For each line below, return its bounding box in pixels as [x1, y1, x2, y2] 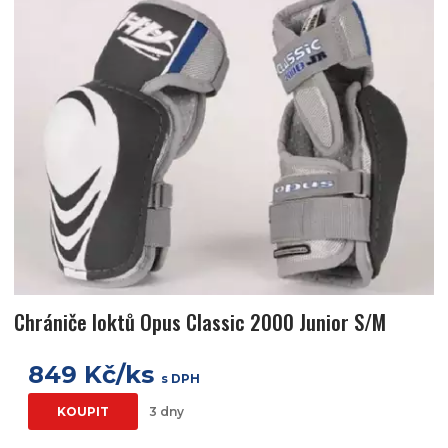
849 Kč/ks [28, 360, 161, 390]
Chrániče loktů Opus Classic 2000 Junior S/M [14, 306, 386, 338]
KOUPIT [57, 404, 109, 420]
